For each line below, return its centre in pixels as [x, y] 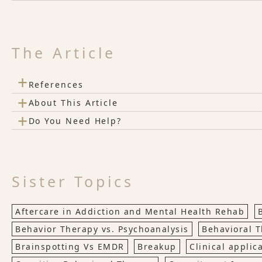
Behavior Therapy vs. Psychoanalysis [102, 229]
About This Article [73, 102]
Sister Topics [73, 181]
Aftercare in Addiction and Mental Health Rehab [130, 211]
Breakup [157, 247]
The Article [64, 53]
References [56, 84]
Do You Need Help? [75, 120]
